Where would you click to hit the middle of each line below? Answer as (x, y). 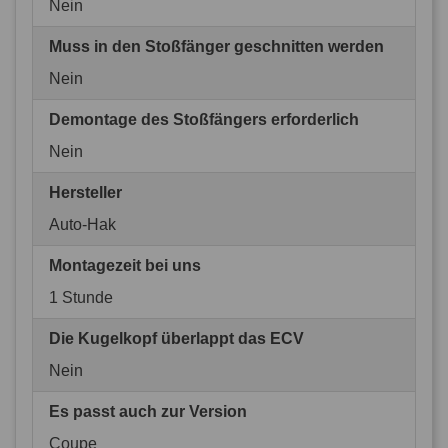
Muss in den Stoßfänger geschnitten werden (216, 46)
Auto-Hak (82, 224)
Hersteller (85, 192)
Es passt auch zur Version (148, 411)
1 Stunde (81, 297)
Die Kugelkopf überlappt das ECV (176, 338)
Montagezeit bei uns (125, 265)
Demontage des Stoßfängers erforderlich (204, 119)
